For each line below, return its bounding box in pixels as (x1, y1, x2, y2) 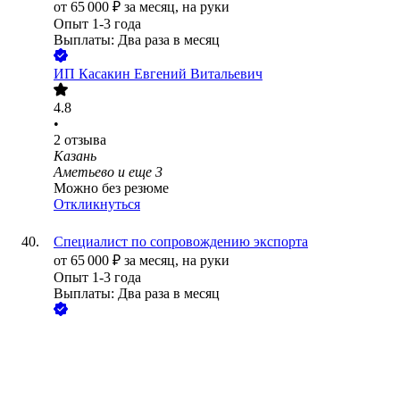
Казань (54, 148, 96, 164)
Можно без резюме (54, 180, 169, 196)
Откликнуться (54, 196, 140, 212)
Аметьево (54, 164, 114, 180)
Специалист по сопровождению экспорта (54, 234, 308, 250)
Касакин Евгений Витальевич (79, 66, 262, 82)
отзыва (64, 132, 106, 148)
